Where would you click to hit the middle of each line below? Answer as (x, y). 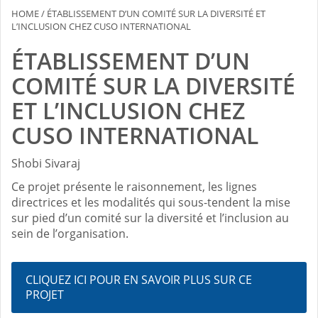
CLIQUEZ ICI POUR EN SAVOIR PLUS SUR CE (139, 280)
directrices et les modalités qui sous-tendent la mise (151, 203)
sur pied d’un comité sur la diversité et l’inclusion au (150, 218)
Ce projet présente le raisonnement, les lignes (134, 187)
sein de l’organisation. (70, 234)
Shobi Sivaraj (46, 164)
